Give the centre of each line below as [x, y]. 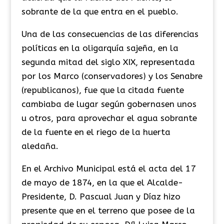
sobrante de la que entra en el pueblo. [100, 11]
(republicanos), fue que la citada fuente [102, 90]
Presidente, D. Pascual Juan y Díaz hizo [101, 196]
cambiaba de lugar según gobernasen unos [109, 104]
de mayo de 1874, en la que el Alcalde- [102, 182]
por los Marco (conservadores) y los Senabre [112, 76]
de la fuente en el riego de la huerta [96, 132]
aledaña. [40, 146]
